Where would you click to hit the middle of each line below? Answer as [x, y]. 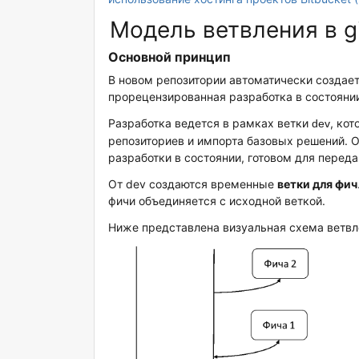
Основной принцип [170, 57]
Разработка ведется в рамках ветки [210, 123]
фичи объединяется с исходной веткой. [217, 201]
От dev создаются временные [193, 184]
